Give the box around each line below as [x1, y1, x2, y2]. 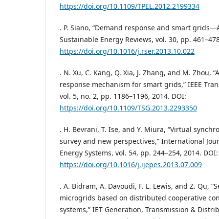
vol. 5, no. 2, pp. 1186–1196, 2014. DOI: [60, 91, 186, 101]
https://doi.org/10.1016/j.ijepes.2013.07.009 [60, 160, 202, 170]
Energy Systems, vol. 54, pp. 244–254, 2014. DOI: [60, 148, 218, 158]
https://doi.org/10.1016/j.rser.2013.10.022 [60, 46, 195, 56]
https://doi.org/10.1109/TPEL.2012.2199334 [60, 1, 199, 11]
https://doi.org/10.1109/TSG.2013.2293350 [60, 103, 197, 113]
